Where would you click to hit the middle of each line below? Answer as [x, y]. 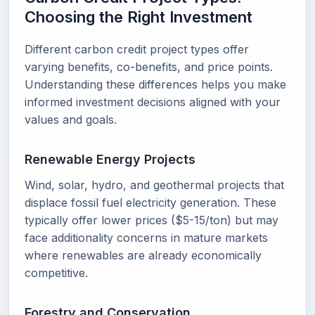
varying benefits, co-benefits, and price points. [149, 67]
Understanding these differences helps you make [155, 84]
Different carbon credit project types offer [137, 49]
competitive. [56, 273]
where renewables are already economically [143, 255]
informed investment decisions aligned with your [153, 102]
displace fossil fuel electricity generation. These [150, 202]
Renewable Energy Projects [110, 159]
